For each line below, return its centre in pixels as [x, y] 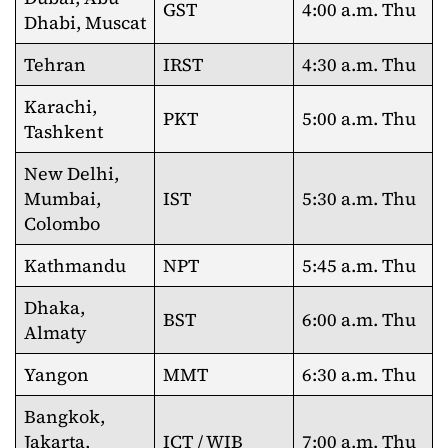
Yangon [56, 374]
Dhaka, [54, 307]
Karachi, [60, 106]
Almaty [55, 332]
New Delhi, [71, 173]
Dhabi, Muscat [85, 22]
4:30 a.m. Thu [359, 64]
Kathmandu [75, 265]
